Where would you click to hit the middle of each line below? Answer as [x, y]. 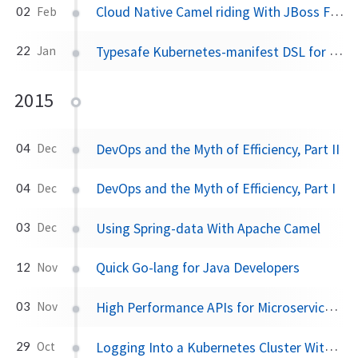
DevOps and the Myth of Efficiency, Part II [218, 149]
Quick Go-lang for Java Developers [198, 268]
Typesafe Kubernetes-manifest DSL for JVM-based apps [213, 52]
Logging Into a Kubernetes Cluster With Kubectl [211, 347]
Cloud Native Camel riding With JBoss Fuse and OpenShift [213, 12]
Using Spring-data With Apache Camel [209, 228]
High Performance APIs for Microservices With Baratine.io [211, 307]
